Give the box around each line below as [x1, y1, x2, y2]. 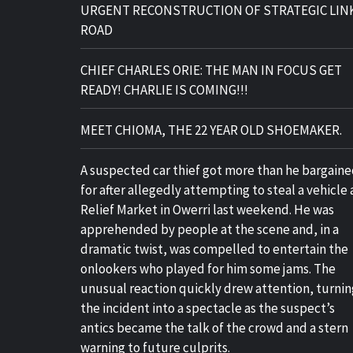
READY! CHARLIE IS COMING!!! [80, 81, 248, 98]
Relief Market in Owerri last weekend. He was [80, 201, 334, 218]
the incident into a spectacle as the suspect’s [80, 299, 335, 317]
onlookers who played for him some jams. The [80, 260, 336, 277]
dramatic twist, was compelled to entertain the [80, 240, 348, 258]
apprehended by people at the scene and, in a [80, 221, 339, 238]
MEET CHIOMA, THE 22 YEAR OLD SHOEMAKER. [80, 121, 342, 139]
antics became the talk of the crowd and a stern [80, 319, 348, 336]
